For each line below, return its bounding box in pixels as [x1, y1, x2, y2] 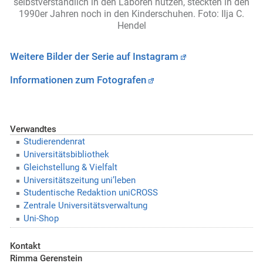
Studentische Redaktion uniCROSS [23, 187, 158, 198]
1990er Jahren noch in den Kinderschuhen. [19, 8, 198, 20]
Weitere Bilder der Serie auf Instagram [10, 50, 178, 62]
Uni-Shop [23, 213, 59, 224]
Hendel [117, 20, 146, 32]
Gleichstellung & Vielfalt [23, 161, 117, 173]
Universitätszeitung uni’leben [23, 174, 136, 186]
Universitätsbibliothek [23, 149, 109, 160]
